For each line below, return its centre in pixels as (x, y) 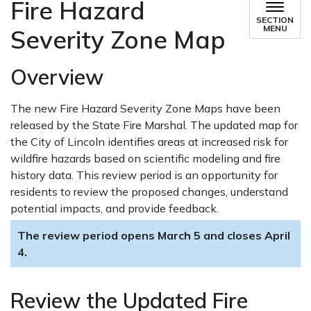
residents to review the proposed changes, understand (149, 192)
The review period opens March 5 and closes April (154, 235)
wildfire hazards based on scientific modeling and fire (145, 158)
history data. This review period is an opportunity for (144, 175)
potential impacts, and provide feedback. (115, 208)
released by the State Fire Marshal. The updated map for (154, 125)
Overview (57, 77)
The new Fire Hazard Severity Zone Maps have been (145, 108)
